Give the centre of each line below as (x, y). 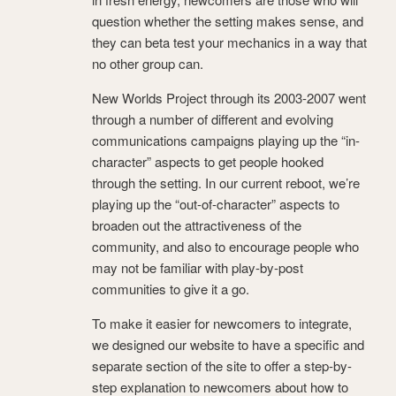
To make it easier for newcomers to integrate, (222, 324)
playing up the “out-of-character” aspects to (216, 204)
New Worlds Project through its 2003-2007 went (229, 98)
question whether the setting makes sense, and (228, 21)
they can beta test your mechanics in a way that (229, 42)
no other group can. (148, 64)
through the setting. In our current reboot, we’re (226, 183)
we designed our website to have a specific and (228, 345)
